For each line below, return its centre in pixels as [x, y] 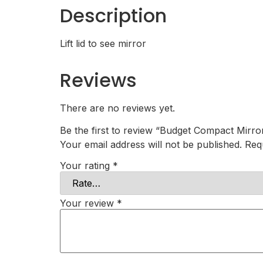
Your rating [86, 165]
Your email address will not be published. [151, 145]
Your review [88, 203]
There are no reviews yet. [117, 108]
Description [113, 15]
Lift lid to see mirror [103, 43]
